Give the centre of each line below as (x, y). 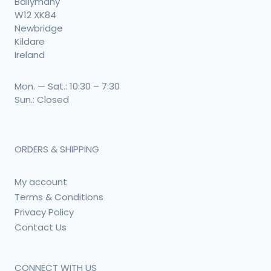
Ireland (30, 55)
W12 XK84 (35, 15)
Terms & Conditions (59, 197)
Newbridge (39, 28)
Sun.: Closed (42, 100)
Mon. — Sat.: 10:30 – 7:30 (67, 86)
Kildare (30, 41)
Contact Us (41, 227)
